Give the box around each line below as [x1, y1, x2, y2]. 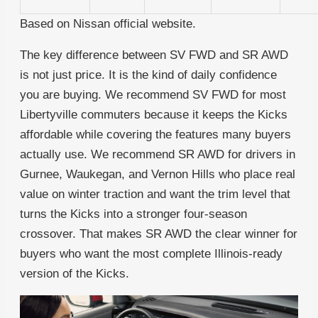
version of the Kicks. [20, 267, 129, 281]
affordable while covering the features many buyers [20, 128, 291, 142]
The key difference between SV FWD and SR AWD [20, 48, 288, 62]
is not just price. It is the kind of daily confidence [20, 68, 277, 82]
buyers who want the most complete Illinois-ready [20, 247, 283, 261]
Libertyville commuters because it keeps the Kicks [20, 108, 287, 122]
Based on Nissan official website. [20, 17, 196, 31]
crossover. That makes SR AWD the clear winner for [20, 227, 297, 241]
